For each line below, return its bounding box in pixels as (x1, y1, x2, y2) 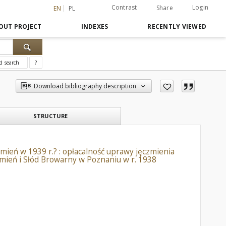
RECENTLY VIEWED (147, 22, 206, 31)
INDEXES (81, 22, 108, 31)
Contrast (111, 3, 137, 12)
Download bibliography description (34, 82, 137, 90)
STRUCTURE (33, 112, 68, 120)
